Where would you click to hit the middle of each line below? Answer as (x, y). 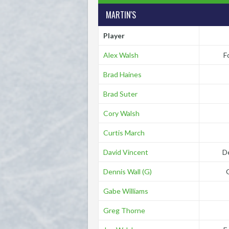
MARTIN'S (121, 15)
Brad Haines (122, 74)
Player (114, 36)
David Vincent (125, 152)
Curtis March (124, 133)
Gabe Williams (125, 191)
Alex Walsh (121, 55)
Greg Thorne (124, 210)
